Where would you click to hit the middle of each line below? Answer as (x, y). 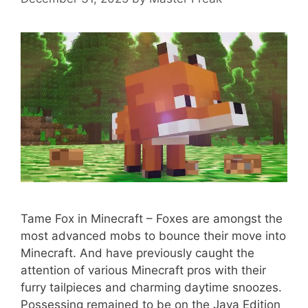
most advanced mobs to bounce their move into (153, 235)
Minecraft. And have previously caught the (137, 253)
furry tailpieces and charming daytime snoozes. (151, 287)
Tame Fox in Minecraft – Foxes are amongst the (152, 218)
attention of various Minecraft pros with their (143, 270)
